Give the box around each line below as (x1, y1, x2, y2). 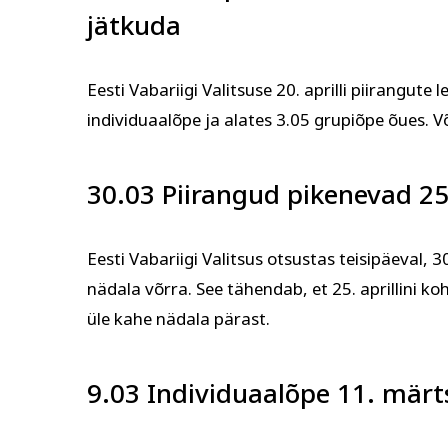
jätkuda (87, 6, 181, 45)
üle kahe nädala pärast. (87, 306, 270, 332)
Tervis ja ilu (152, 45, 248, 72)
